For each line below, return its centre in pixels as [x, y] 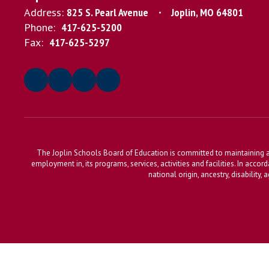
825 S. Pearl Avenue [107, 12]
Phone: [40, 27]
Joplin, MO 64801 [207, 12]
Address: [44, 12]
